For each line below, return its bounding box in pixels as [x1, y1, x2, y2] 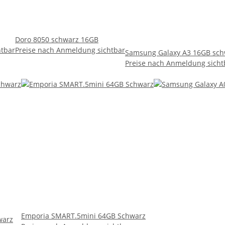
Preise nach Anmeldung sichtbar [15, 45, 125, 55]
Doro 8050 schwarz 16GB [15, 35, 98, 45]
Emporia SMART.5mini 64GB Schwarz [21, 211, 146, 221]
